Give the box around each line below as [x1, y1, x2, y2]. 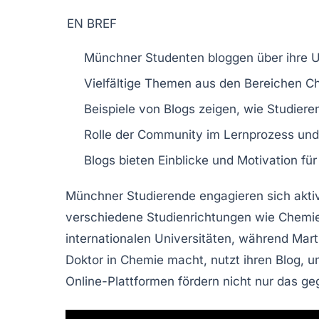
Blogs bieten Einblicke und [84, 152, 237, 167]
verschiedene [66, 209, 147, 224]
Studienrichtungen [147, 209, 251, 224]
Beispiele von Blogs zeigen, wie [84, 101, 267, 116]
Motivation [237, 152, 298, 167]
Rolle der [84, 127, 137, 142]
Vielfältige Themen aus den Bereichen [84, 75, 305, 90]
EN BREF [67, 16, 117, 31]
